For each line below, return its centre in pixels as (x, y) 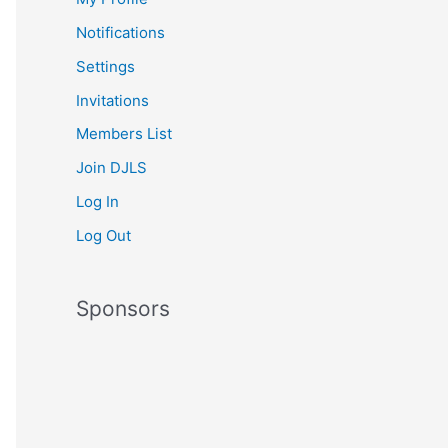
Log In (97, 201)
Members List (124, 134)
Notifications (120, 33)
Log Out (103, 235)
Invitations (112, 100)
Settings (105, 66)
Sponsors (123, 308)
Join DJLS (111, 168)
